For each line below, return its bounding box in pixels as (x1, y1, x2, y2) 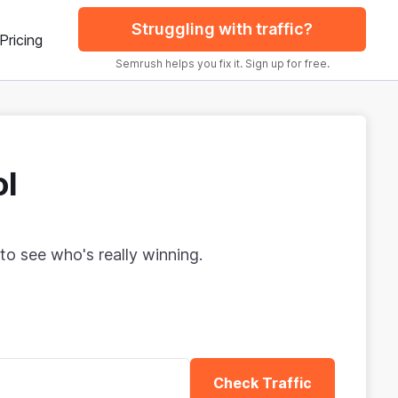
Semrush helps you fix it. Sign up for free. (115, 57, 330, 70)
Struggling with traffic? (131, 20, 314, 38)
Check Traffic (212, 374, 312, 393)
